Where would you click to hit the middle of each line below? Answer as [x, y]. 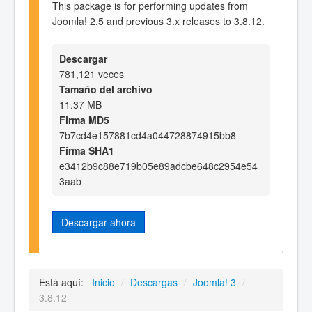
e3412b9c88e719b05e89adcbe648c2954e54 [158, 166]
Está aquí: [64, 282]
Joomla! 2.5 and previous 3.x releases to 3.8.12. [158, 21]
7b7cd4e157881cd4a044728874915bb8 [148, 135]
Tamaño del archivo [106, 89]
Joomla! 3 [214, 282]
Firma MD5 [84, 120]
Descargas [154, 282]
